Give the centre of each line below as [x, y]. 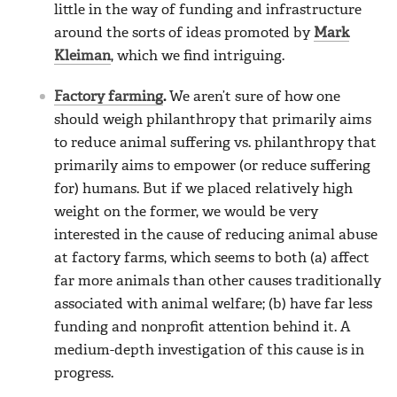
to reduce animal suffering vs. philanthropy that [215, 143]
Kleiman [82, 56]
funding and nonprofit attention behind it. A [202, 327]
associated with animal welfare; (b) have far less [213, 304]
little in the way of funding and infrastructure [208, 10]
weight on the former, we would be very [186, 212]
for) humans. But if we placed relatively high [203, 189]
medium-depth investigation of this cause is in [209, 350]
